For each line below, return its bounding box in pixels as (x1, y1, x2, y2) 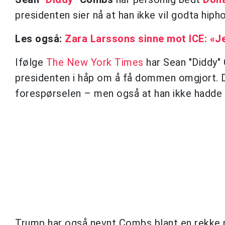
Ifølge (15, 56, 46, 68)
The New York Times (46, 56, 144, 68)
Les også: (15, 32, 65, 45)
